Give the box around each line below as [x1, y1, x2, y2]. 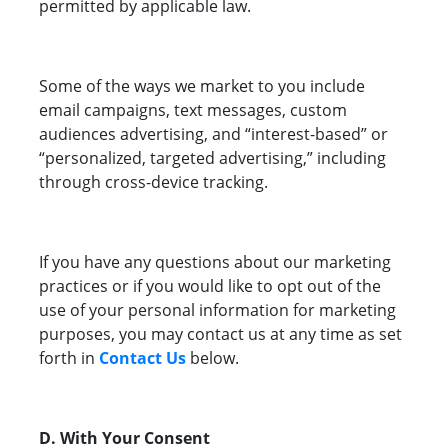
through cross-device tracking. [39, 171, 268, 194]
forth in [39, 347, 99, 370]
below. [186, 347, 243, 370]
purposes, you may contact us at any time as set [39, 323, 402, 346]
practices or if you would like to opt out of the [39, 275, 381, 298]
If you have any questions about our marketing [39, 251, 391, 274]
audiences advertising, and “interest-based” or [39, 123, 388, 146]
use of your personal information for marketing [39, 299, 396, 322]
